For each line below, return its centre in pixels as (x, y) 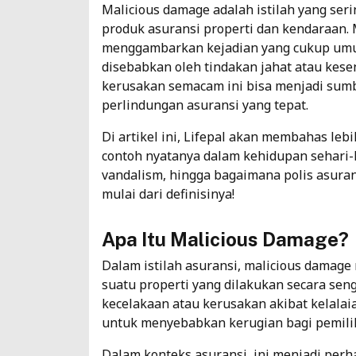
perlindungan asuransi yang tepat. (205, 104)
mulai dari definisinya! (168, 193)
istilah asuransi (191, 265)
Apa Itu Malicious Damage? (225, 239)
